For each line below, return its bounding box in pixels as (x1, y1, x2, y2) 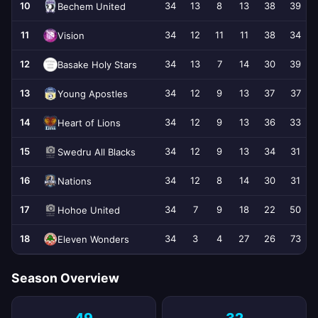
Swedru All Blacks (57, 146, 136, 158)
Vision (57, 29, 84, 41)
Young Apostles (57, 87, 128, 99)
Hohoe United (57, 204, 120, 216)
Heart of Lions (57, 116, 121, 128)
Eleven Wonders (57, 233, 129, 245)
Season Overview (11, 270, 119, 285)
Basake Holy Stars (57, 58, 137, 70)
